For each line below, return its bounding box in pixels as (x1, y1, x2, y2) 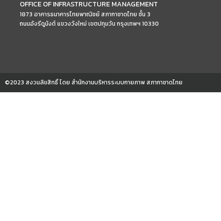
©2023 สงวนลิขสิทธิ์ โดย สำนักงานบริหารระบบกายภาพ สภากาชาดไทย (5, 78, 183, 87)
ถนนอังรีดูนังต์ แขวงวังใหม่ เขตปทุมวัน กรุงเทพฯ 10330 (20, 19, 159, 28)
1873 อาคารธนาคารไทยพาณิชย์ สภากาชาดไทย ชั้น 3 (20, 10, 150, 19)
